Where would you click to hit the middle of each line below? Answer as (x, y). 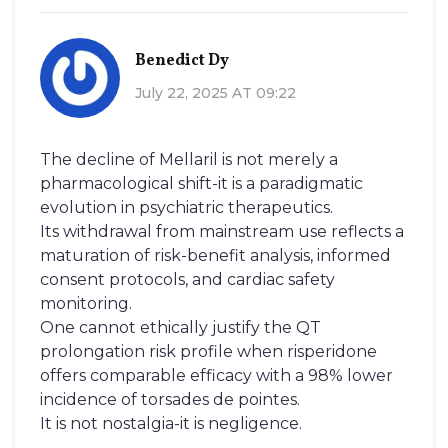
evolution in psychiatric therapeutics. (186, 208)
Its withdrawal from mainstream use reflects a (222, 232)
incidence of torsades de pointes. (170, 400)
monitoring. (86, 304)
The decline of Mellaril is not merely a (189, 160)
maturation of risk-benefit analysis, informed (215, 256)
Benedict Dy (182, 60)
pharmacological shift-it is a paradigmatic (201, 184)
